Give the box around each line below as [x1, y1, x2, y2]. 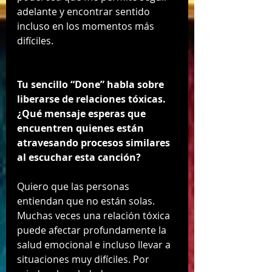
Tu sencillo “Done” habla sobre [17, 78, 166, 92]
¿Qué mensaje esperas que [17, 107, 148, 121]
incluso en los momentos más [17, 19, 157, 33]
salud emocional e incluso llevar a [17, 238, 173, 252]
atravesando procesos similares [17, 136, 172, 150]
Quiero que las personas [17, 180, 132, 194]
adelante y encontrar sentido [17, 5, 152, 19]
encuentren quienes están [17, 121, 146, 135]
